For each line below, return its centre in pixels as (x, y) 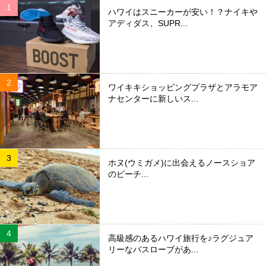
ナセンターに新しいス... (153, 99)
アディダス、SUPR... (148, 23)
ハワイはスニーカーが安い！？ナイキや (183, 12)
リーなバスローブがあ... (153, 250)
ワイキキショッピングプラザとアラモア (183, 88)
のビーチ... (128, 174)
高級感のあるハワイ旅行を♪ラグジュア (181, 238)
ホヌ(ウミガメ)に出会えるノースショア (182, 163)
